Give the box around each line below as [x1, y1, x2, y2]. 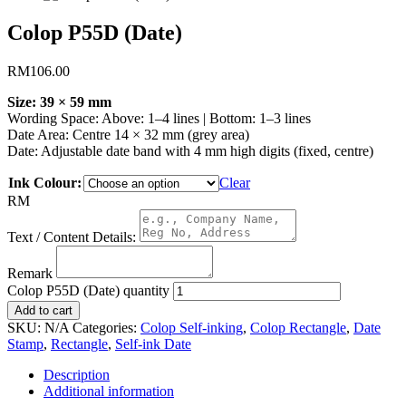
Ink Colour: [8, 174, 82, 190]
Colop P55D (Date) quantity [7, 282, 169, 298]
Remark [7, 265, 53, 281]
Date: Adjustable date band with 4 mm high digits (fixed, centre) [7, 142, 373, 159]
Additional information [43, 382, 174, 399]
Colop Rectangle [250, 319, 346, 335]
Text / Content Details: [7, 228, 136, 245]
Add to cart [14, 303, 72, 317]
